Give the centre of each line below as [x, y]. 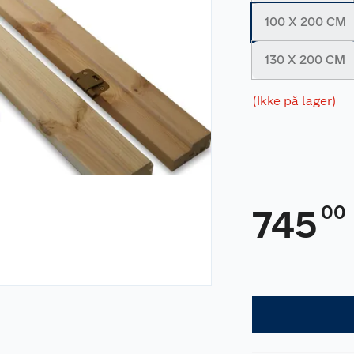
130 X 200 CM [305, 60]
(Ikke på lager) [295, 101]
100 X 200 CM [306, 22]
